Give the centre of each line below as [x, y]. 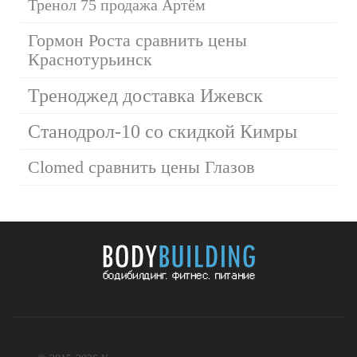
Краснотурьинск [90, 59]
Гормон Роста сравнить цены [137, 40]
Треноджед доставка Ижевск [145, 95]
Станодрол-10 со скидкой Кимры [163, 131]
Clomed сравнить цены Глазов [141, 167]
